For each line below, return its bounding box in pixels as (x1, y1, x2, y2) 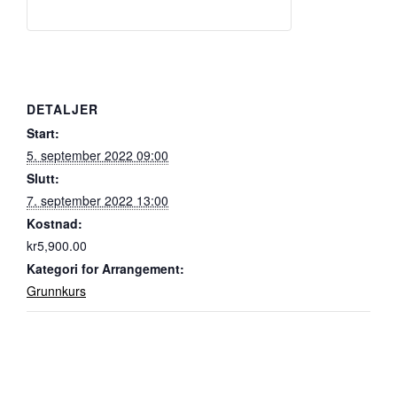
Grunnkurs (27, 282, 86, 300)
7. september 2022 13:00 (27, 191, 168, 209)
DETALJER (27, 100, 98, 118)
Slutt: (27, 169, 59, 187)
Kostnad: (27, 214, 82, 232)
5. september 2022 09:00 (27, 146, 168, 164)
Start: (27, 124, 59, 142)
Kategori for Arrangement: (27, 260, 184, 277)
